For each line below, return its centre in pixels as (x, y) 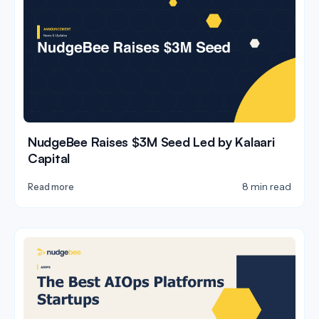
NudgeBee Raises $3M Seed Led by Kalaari (151, 142)
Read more (51, 187)
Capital (49, 158)
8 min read (267, 187)
